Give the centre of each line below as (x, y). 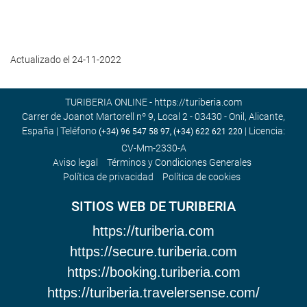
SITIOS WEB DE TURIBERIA (153, 206)
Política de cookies (201, 176)
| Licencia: (264, 131)
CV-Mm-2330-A (153, 148)
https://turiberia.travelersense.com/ (153, 293)
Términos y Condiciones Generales (179, 162)
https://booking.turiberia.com (153, 272)
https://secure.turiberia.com (153, 251)
